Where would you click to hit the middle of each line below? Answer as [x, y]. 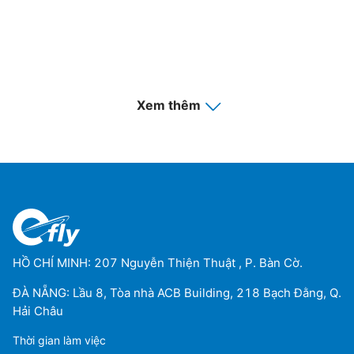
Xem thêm [168, 105]
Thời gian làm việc [59, 340]
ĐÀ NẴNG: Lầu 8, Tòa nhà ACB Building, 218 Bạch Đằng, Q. [177, 292]
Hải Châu [38, 311]
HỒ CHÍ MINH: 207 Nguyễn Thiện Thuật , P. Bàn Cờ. [158, 262]
